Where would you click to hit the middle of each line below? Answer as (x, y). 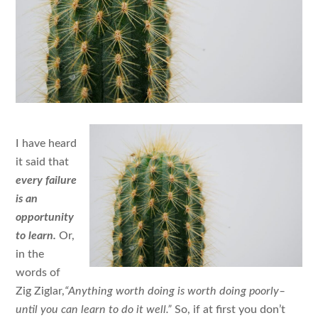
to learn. (36, 236)
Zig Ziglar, (40, 291)
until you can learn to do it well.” (95, 310)
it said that (43, 162)
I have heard (46, 144)
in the (30, 254)
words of (38, 273)
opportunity (45, 218)
